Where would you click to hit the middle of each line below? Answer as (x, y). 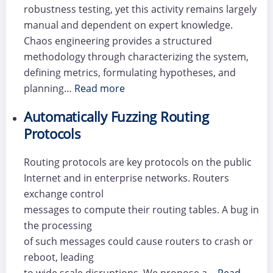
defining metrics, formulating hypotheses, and (129, 73)
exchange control (63, 193)
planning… (49, 89)
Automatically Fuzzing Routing (116, 116)
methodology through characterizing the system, (136, 57)
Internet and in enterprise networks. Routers (126, 178)
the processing (58, 225)
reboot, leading (58, 257)
